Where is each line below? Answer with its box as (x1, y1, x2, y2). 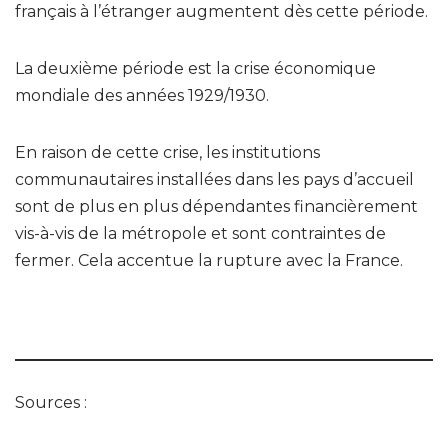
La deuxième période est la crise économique (15, 58, 376, 78)
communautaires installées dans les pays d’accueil (15, 169, 414, 189)
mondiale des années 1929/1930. (15, 85, 269, 105)
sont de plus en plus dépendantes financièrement (15, 196, 418, 216)
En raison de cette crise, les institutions (15, 142, 320, 162)
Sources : (15, 392, 87, 412)
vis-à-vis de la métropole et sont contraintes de (15, 223, 386, 243)
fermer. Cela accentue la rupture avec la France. (15, 250, 403, 270)
